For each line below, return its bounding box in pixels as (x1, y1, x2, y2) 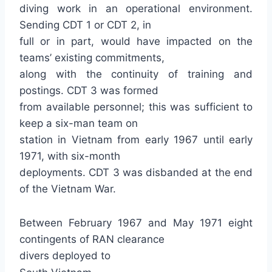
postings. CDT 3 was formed (19, 84, 158, 97)
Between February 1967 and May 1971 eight (19, 217, 253, 229)
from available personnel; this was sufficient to (19, 101, 253, 113)
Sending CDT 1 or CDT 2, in (19, 19, 151, 31)
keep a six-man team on (19, 117, 138, 129)
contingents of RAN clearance (19, 233, 165, 245)
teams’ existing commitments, (19, 52, 165, 64)
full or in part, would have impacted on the (19, 35, 253, 47)
